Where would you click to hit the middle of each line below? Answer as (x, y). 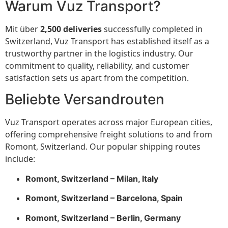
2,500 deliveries (71, 29)
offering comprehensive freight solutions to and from (109, 135)
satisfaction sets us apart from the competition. (97, 78)
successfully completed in (152, 29)
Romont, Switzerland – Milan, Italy (92, 178)
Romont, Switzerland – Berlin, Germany (103, 218)
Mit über (23, 29)
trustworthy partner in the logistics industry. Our (99, 53)
